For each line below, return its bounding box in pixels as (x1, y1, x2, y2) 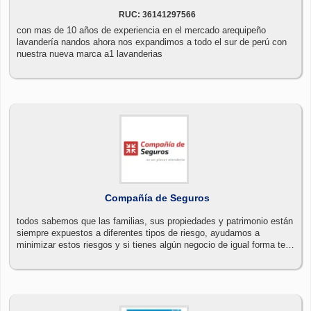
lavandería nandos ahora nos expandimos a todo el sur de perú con (17, 36, 287, 47)
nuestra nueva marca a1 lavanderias (17, 48, 162, 59)
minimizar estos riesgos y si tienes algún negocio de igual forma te (17, 239, 285, 250)
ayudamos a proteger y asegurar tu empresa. (17, 251, 197, 262)
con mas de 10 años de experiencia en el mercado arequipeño (17, 24, 266, 35)
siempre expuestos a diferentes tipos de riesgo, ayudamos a (17, 227, 260, 238)
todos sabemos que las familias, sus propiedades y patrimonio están (17, 215, 293, 226)
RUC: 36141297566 (118, 9, 196, 19)
